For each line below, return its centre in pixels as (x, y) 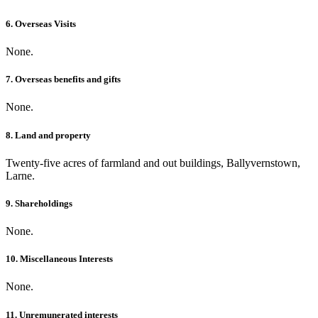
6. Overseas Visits (41, 23)
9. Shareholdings (39, 203)
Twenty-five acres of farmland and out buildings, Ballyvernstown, (153, 163)
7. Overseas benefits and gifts (63, 79)
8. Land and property (48, 135)
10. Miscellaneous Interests (59, 259)
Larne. (20, 175)
